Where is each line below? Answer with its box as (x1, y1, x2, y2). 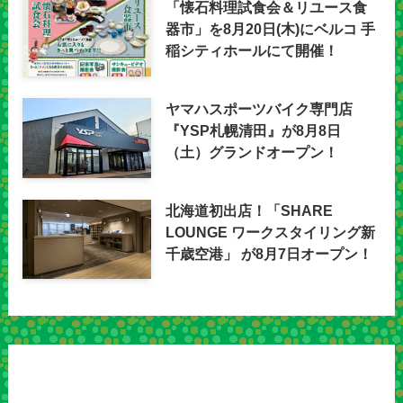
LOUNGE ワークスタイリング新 (166, 223, 376, 240)
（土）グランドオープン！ (166, 144, 339, 161)
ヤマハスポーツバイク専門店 (166, 101, 354, 118)
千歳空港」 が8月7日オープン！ (166, 245, 373, 262)
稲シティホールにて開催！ (166, 42, 339, 59)
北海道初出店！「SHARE (166, 201, 334, 219)
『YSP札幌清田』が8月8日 (166, 122, 342, 139)
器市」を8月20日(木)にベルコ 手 (166, 21, 376, 38)
